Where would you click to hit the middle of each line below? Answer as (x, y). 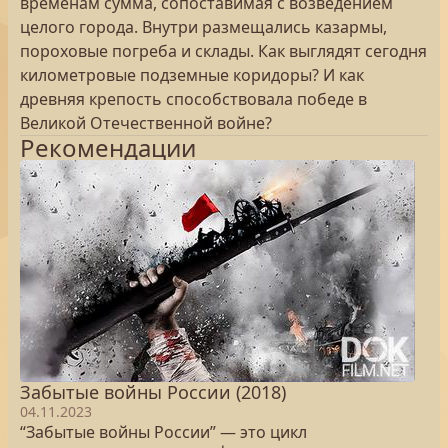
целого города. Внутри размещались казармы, (203, 27)
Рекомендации (108, 147)
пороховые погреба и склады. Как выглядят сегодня (223, 51)
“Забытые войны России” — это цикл (163, 432)
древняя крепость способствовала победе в (193, 99)
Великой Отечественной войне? (146, 123)
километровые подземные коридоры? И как (192, 75)
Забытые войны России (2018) (153, 392)
